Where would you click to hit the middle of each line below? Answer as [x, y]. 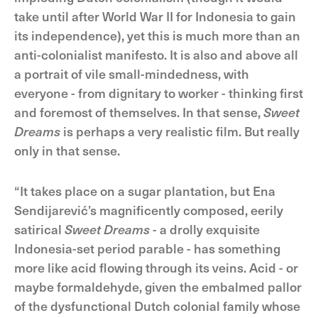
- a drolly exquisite [205, 229]
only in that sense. [67, 150]
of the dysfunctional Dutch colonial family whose [157, 306]
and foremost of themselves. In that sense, [139, 112]
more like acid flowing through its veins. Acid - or [156, 267]
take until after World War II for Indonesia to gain [155, 16]
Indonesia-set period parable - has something [147, 248]
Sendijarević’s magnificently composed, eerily [149, 210]
